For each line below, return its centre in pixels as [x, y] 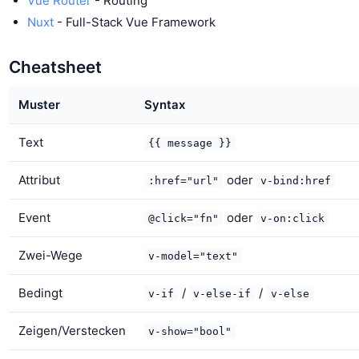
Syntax [164, 104]
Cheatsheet [56, 67]
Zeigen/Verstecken [72, 330]
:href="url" [184, 180]
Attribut [39, 179]
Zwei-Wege [50, 255]
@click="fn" [184, 218]
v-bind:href [296, 180]
